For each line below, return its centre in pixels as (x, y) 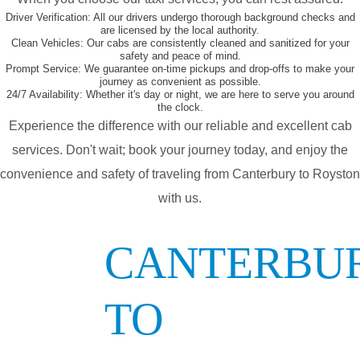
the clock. (180, 108)
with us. (180, 198)
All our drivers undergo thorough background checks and (223, 18)
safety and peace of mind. (180, 56)
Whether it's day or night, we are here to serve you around (218, 95)
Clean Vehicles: (47, 43)
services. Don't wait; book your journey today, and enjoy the (180, 150)
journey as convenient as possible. (180, 82)
